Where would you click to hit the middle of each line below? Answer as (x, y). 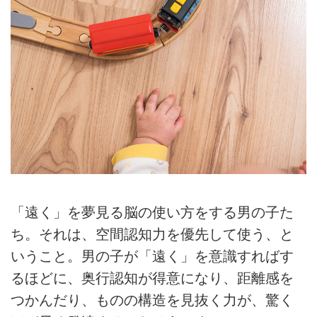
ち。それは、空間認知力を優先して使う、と (152, 234)
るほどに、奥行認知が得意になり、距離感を (152, 278)
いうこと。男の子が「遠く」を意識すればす (152, 256)
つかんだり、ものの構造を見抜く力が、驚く (152, 300)
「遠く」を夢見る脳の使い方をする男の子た (152, 212)
